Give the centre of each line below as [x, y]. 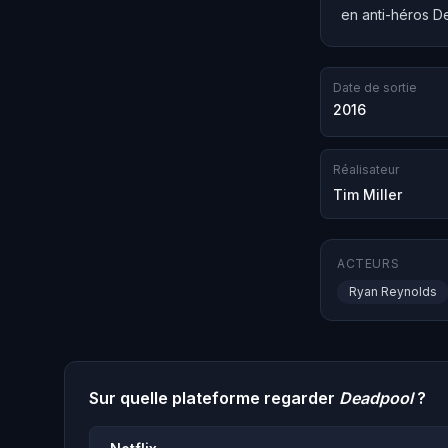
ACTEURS [368, 264]
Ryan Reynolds [393, 292]
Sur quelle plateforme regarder [214, 398]
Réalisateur [366, 170]
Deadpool [376, 398]
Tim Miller [367, 195]
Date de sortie [375, 87]
